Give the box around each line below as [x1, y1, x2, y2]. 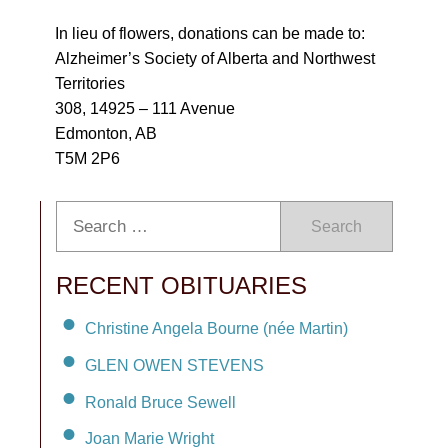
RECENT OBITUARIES [56, 272, 307, 299]
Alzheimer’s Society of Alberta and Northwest [55, 50, 375, 67]
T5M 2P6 [55, 150, 120, 167]
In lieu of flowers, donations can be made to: [55, 25, 365, 42]
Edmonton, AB [55, 125, 157, 142]
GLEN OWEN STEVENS [85, 356, 264, 374]
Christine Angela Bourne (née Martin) [85, 319, 348, 337]
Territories [55, 75, 125, 92]
